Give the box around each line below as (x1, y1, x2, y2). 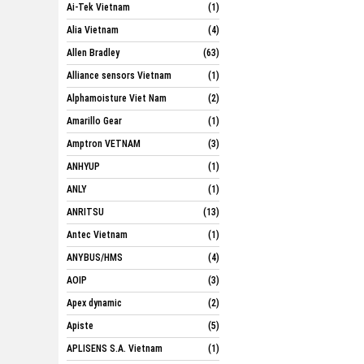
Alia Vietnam (67, 24, 119, 36)
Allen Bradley (67, 47, 119, 58)
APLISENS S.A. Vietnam (67, 343, 162, 354)
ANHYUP (67, 161, 100, 172)
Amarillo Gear (67, 115, 122, 127)
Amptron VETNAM (67, 138, 141, 149)
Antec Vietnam (67, 229, 128, 240)
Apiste (67, 320, 93, 331)
